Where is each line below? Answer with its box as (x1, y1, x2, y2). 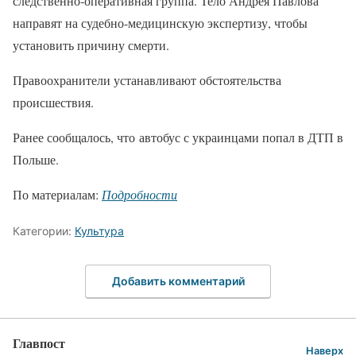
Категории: (13, 224, 75, 238)
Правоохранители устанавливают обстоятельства (13, 72, 281, 89)
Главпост (13, 333, 65, 352)
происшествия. (13, 94, 94, 111)
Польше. (13, 151, 59, 168)
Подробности (102, 186, 177, 203)
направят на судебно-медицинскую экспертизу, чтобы (13, 14, 308, 32)
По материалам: (13, 186, 102, 203)
